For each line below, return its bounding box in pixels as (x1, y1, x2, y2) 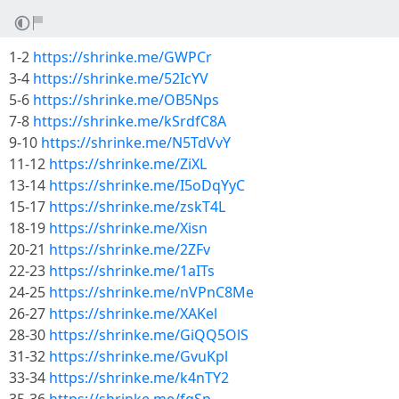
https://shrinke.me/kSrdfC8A (33, 111, 226, 131)
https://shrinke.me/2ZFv (49, 240, 210, 259)
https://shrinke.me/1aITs (49, 261, 215, 281)
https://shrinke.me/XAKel (49, 304, 217, 323)
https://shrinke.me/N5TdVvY (41, 133, 231, 152)
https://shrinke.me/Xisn (49, 218, 208, 238)
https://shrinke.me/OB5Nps (33, 90, 219, 110)
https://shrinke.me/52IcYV (33, 69, 208, 88)
